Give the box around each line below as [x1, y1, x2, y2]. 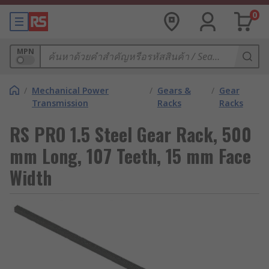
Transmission [32, 97, 88, 109]
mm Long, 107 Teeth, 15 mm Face [10, 142, 251, 169]
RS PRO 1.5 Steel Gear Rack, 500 [10, 121, 252, 148]
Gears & [157, 85, 191, 96]
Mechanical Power [32, 85, 109, 96]
